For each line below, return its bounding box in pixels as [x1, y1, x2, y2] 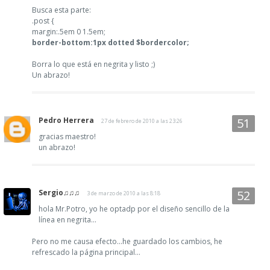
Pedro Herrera [39, 115, 94, 125]
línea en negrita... [39, 214, 96, 225]
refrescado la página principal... [32, 246, 140, 257]
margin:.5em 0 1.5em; [32, 26, 105, 37]
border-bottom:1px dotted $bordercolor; [32, 37, 189, 48]
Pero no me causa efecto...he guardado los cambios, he [32, 236, 222, 246]
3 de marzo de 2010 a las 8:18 [87, 189, 160, 197]
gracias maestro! [39, 131, 96, 142]
